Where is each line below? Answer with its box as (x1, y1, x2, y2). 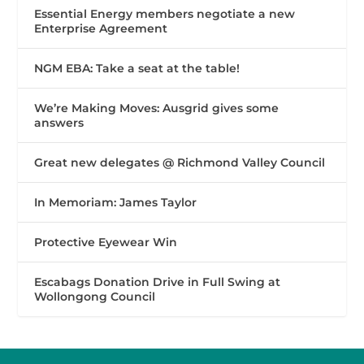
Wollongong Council (34, 289, 156, 305)
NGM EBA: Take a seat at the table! (34, 61, 240, 76)
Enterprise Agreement (34, 21, 168, 37)
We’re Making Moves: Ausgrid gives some (34, 101, 279, 116)
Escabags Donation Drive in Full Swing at (34, 275, 281, 290)
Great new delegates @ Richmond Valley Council (34, 155, 326, 171)
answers (34, 115, 84, 131)
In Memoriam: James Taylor (34, 195, 197, 210)
